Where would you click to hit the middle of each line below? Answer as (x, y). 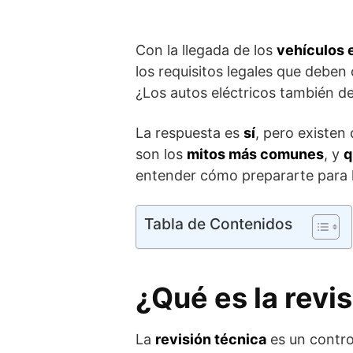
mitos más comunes (255, 154)
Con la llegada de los (206, 50)
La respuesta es (190, 133)
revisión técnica (211, 339)
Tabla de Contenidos (218, 224)
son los (161, 154)
